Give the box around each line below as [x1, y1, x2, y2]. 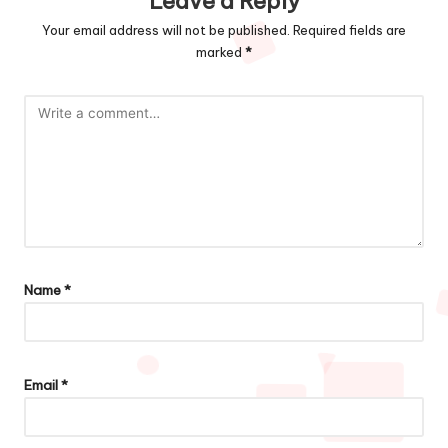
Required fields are [293, 21, 406, 38]
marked [196, 43, 245, 60]
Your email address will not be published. [42, 21, 290, 38]
